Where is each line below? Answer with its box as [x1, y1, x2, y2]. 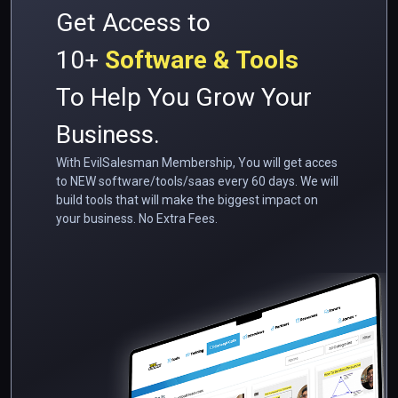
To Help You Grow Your [56, 83, 312, 113]
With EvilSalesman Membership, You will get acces [56, 155, 338, 171]
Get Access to [56, 8, 211, 38]
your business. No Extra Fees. [56, 211, 218, 227]
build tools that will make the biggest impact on [56, 193, 318, 208]
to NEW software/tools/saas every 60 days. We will [56, 174, 338, 189]
